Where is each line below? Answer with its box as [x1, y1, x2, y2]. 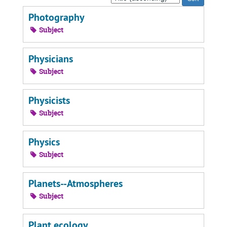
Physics [28, 135, 60, 148]
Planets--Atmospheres [28, 177, 123, 190]
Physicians [28, 52, 73, 65]
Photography [28, 11, 85, 24]
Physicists [28, 94, 70, 107]
